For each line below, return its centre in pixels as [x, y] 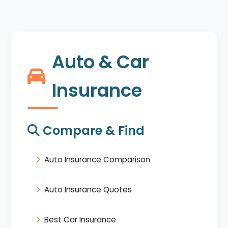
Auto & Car [101, 62]
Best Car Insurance [80, 219]
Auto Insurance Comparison [97, 159]
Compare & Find [92, 130]
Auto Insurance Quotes [88, 189]
